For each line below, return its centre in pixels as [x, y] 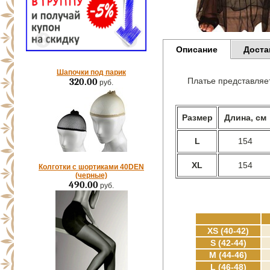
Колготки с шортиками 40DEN [91, 167]
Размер [197, 118]
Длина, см [245, 118]
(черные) [91, 175]
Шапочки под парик [91, 72]
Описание [197, 49]
